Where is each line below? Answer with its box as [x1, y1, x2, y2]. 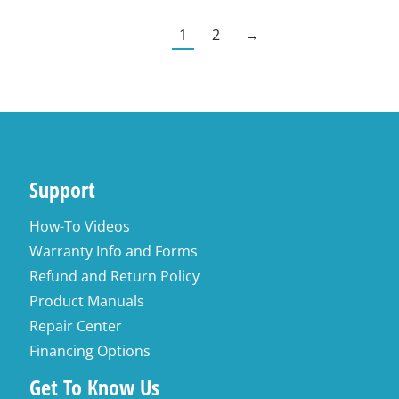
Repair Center [29, 316, 123, 337]
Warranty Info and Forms [29, 241, 199, 262]
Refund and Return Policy [29, 266, 200, 287]
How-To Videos [29, 216, 131, 237]
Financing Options [29, 341, 151, 362]
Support [29, 175, 96, 205]
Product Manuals [29, 291, 145, 312]
